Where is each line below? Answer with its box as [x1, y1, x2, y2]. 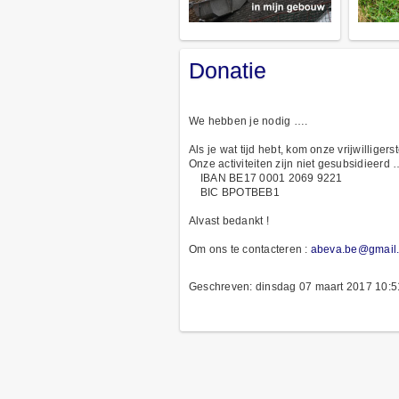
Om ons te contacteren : [189, 242, 311, 256]
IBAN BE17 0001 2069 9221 [189, 171, 343, 184]
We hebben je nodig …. [189, 114, 308, 127]
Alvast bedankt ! [189, 214, 269, 227]
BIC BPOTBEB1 [189, 185, 280, 199]
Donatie [189, 57, 266, 83]
